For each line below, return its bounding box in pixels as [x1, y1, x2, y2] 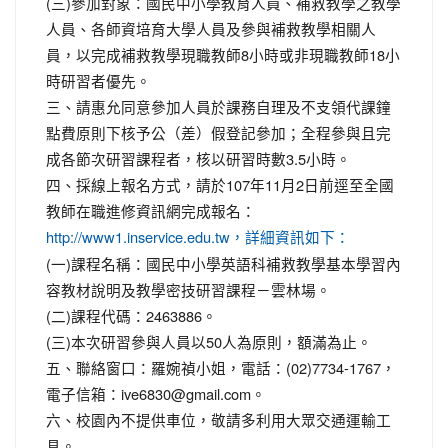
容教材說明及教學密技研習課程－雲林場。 [46, 278, 331, 300]
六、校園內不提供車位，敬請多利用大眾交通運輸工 [46, 408, 391, 430]
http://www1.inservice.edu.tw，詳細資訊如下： [46, 229, 350, 245]
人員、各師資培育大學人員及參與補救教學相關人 [46, 17, 376, 39]
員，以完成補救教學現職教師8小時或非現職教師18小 [46, 43, 400, 65]
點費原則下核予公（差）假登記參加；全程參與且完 [46, 121, 391, 143]
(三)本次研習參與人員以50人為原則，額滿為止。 [46, 330, 372, 352]
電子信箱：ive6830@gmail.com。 [46, 382, 266, 404]
